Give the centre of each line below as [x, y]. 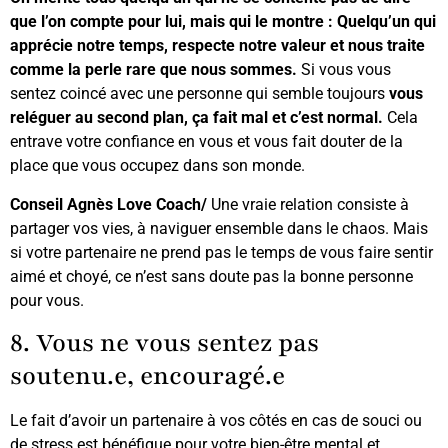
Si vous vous [346, 70]
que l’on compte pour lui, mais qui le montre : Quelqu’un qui [223, 22]
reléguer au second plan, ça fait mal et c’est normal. [196, 118]
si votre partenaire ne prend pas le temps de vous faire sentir [221, 252]
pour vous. [47, 300]
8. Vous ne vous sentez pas [164, 343]
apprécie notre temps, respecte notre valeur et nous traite [217, 46]
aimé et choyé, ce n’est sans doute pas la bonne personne [211, 276]
